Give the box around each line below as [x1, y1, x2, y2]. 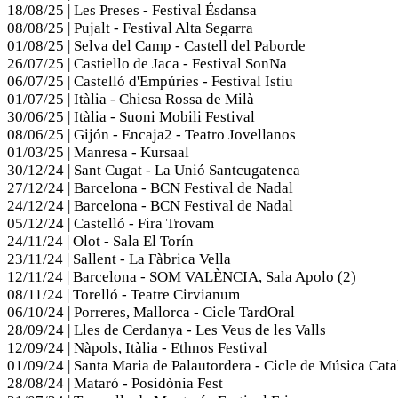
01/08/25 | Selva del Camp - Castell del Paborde [7, 37, 306, 55]
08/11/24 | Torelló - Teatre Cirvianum [7, 286, 240, 304]
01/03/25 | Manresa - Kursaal [7, 144, 189, 162]
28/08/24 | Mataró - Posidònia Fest [7, 375, 223, 393]
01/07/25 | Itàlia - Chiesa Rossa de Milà [7, 91, 254, 108]
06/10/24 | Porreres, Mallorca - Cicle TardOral [7, 304, 295, 322]
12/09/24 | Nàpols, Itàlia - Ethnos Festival [7, 339, 267, 357]
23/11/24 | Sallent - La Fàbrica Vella [7, 251, 231, 268]
